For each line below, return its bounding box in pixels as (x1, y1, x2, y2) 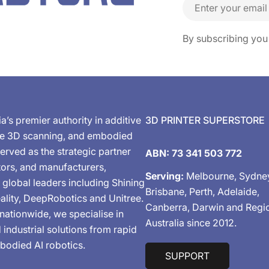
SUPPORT (165, 250, 210, 262)
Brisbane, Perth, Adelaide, (145, 186, 259, 198)
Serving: (145, 170, 184, 183)
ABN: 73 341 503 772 (145, 147, 242, 160)
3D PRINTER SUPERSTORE (145, 114, 265, 127)
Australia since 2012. (145, 217, 237, 229)
